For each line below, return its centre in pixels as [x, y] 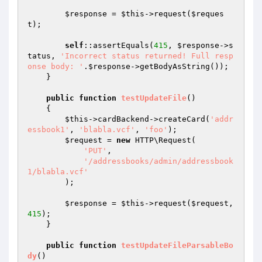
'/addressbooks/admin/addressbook [158, 161]
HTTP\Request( [163, 140]
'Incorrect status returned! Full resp [147, 56]
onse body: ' [56, 66]
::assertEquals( [119, 45]
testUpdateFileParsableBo [177, 245]
